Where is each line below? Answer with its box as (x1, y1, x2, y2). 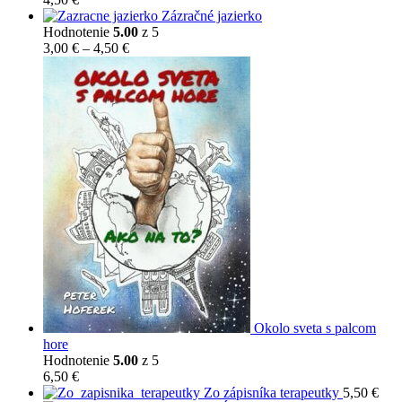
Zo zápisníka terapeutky (204, 384, 339, 400)
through (128, 87, 172, 103)
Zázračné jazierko (162, 7, 262, 23)
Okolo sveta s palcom (254, 319, 376, 336)
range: (128, 55, 163, 71)
